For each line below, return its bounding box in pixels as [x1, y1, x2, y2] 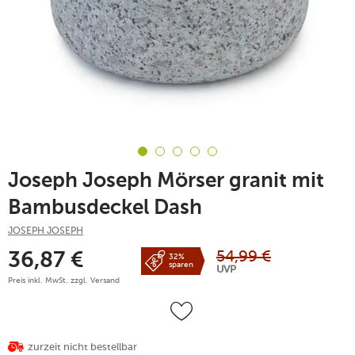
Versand [90, 275, 120, 285]
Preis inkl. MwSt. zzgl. [8, 275, 90, 285]
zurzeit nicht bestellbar [28, 340, 137, 353]
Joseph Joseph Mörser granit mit [8, 170, 324, 192]
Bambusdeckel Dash [8, 197, 202, 219]
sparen [169, 260, 193, 270]
